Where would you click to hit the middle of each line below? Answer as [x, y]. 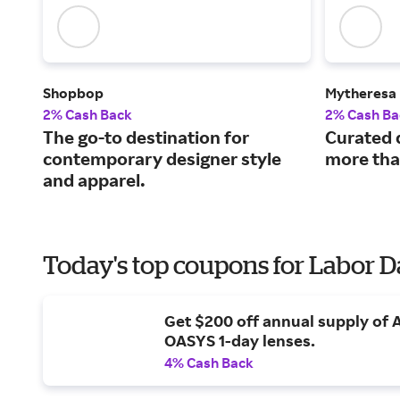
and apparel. [94, 180]
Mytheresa [361, 93]
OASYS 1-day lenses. [240, 340]
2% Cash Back [87, 115]
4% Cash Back [209, 362]
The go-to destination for [146, 137]
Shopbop [73, 93]
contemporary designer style [162, 159]
